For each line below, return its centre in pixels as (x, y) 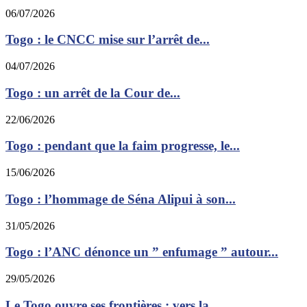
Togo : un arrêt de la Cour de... (93, 93)
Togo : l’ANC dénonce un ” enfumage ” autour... (142, 252)
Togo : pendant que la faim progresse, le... (123, 146)
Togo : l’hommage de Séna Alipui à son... (121, 199)
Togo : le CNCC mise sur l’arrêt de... (108, 40)
